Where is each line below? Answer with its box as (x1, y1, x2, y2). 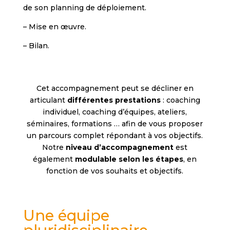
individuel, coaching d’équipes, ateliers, (43, 107, 187, 117)
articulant (29, 95, 67, 105)
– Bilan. (23, 41, 49, 50)
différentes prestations (67, 95, 161, 105)
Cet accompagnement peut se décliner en (36, 83, 194, 93)
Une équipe (23, 206, 109, 224)
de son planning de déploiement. (23, 3, 146, 12)
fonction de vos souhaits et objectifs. (46, 166, 184, 176)
